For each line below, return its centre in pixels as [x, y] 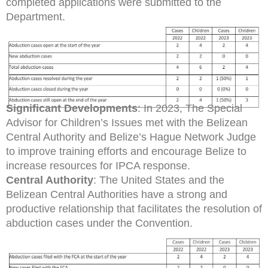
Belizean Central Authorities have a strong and [117, 194]
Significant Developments [72, 108]
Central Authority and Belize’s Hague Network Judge [131, 137]
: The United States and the [159, 180]
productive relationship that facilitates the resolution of [134, 208]
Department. [36, 17]
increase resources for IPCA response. [98, 165]
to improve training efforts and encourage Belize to [126, 151]
